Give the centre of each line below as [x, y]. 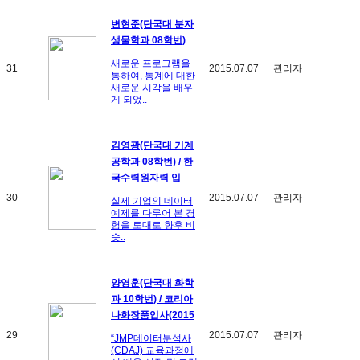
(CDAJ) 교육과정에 [152, 350]
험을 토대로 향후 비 [153, 225]
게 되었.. [129, 99]
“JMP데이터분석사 [151, 338]
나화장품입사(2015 [153, 315]
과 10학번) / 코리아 [152, 299]
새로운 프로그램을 [151, 63]
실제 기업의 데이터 [152, 200]
